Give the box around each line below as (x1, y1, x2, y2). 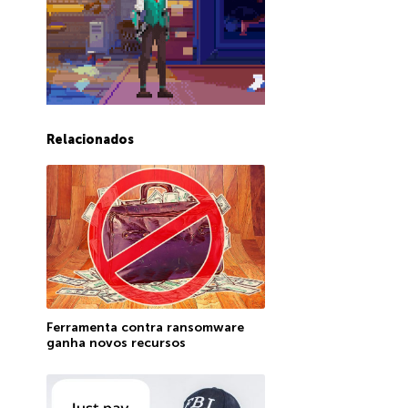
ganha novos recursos (46, 334, 186, 351)
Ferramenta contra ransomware (46, 319, 244, 335)
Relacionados (46, 132, 134, 148)
